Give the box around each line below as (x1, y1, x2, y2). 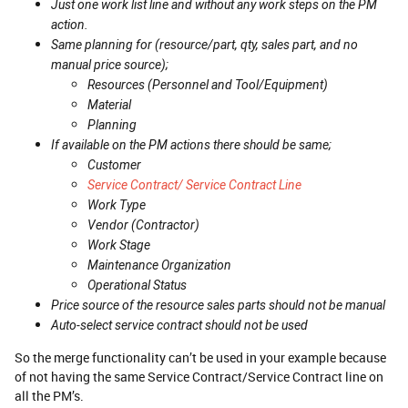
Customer (87, 157, 141, 172)
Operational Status (87, 277, 187, 292)
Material (87, 97, 131, 112)
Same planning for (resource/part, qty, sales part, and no (51, 36, 358, 52)
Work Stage (87, 237, 150, 252)
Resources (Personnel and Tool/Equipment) (87, 76, 328, 92)
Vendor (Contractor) (87, 217, 199, 232)
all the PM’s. (15, 386, 84, 404)
